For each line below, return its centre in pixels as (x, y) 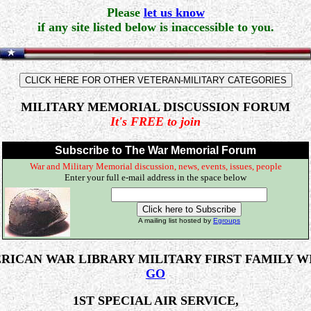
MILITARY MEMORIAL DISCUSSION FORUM (155, 107)
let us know (174, 12)
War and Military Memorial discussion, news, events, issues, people (155, 166)
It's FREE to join (155, 121)
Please (125, 12)
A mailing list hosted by (176, 220)
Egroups (227, 220)
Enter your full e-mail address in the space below (155, 177)
